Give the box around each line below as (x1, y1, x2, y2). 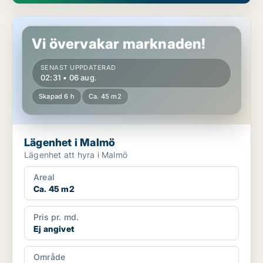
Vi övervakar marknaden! (32, 35, 206, 53)
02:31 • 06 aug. (41, 73, 97, 83)
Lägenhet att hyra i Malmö (24, 150, 127, 160)
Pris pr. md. (33, 212, 79, 222)
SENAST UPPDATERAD (41, 63, 116, 72)
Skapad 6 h (39, 92, 75, 101)
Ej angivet (33, 224, 74, 234)
